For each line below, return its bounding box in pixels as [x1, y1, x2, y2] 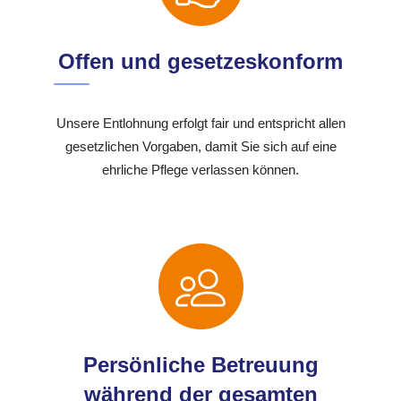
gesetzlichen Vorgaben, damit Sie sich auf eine [64, 139, 337, 155]
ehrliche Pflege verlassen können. [102, 162, 299, 178]
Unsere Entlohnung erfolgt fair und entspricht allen [55, 115, 346, 132]
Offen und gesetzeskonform [58, 49, 343, 74]
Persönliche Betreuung [82, 353, 319, 378]
